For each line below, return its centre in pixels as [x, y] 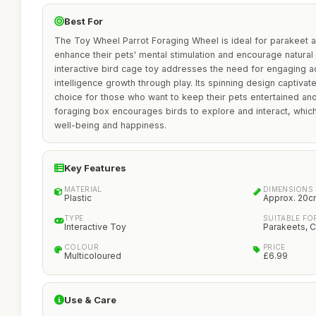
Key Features [95, 168]
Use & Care [90, 300]
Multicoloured [93, 256]
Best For [84, 21]
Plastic [78, 198]
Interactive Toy [95, 227]
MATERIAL [83, 189]
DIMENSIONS [288, 189]
